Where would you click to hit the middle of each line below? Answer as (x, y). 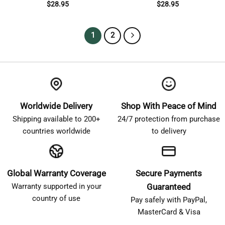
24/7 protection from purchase (169, 119)
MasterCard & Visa (169, 212)
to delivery (169, 131)
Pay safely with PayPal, (169, 200)
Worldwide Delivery (56, 106)
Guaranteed (169, 187)
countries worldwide (56, 131)
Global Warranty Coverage (56, 174)
